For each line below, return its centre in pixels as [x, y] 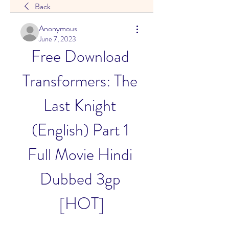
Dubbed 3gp [80, 179]
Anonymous [58, 28]
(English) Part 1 [80, 130]
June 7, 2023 [58, 39]
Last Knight [80, 105]
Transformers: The [80, 81]
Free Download [80, 56]
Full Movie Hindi [80, 154]
